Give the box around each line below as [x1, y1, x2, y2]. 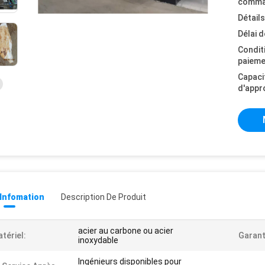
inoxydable [78, 235, 118, 245]
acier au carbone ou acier [78, 226, 173, 235]
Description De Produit [61, 192, 146, 202]
